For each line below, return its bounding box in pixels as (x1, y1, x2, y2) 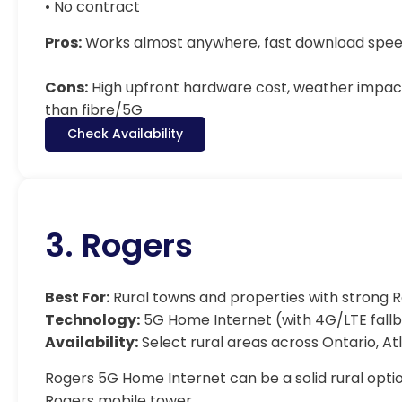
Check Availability (67, 125, 183, 143)
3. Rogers (45, 223, 193, 268)
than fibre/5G (45, 100, 143, 120)
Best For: (45, 287, 109, 308)
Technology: (45, 310, 140, 330)
